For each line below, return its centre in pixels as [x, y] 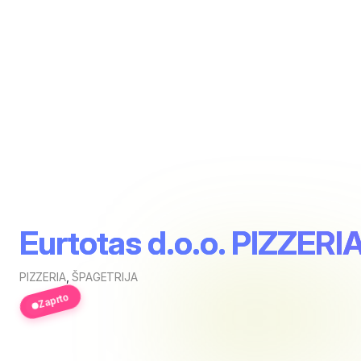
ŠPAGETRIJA [105, 277]
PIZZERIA [43, 277]
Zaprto [54, 301]
